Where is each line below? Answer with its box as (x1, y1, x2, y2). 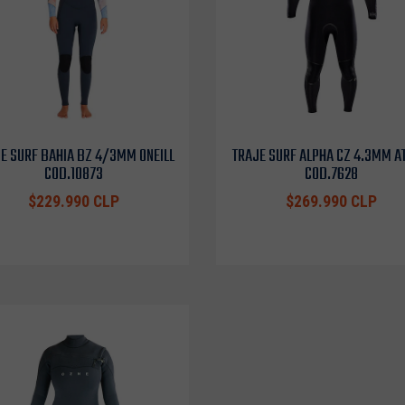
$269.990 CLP (286, 192, 377, 211)
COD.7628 (305, 160, 358, 188)
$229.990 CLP (28, 192, 119, 211)
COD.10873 (44, 160, 103, 188)
